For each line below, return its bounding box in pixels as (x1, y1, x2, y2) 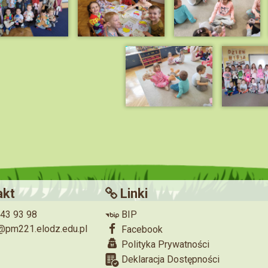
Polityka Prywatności (119, 238, 209, 250)
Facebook (119, 223, 163, 235)
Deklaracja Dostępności (119, 253, 220, 265)
